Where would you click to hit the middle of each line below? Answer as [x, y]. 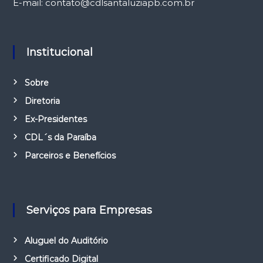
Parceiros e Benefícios [70, 155]
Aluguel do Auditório [66, 240]
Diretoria [42, 101]
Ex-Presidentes [55, 119]
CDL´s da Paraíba [60, 137]
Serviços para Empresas [92, 210]
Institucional [61, 52]
